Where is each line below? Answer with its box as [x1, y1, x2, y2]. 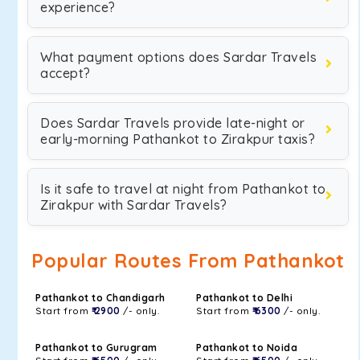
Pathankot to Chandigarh [35, 292, 166, 304]
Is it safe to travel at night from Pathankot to [40, 181, 326, 197]
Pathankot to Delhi [196, 292, 292, 304]
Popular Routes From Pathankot [31, 249, 345, 272]
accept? [40, 65, 91, 81]
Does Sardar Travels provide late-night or [40, 115, 305, 131]
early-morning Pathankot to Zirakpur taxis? [40, 131, 315, 147]
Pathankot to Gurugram [35, 342, 157, 354]
